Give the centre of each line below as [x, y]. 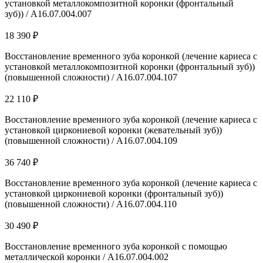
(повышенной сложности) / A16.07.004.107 [91, 77]
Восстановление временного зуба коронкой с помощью [116, 246]
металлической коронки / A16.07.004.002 [87, 257]
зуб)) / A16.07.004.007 [48, 14]
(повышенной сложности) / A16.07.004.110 [91, 204]
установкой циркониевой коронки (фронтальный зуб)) [114, 193]
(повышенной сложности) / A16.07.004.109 [91, 140]
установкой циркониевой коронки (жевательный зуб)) [113, 130]
